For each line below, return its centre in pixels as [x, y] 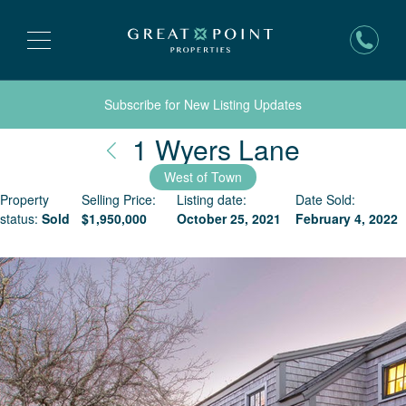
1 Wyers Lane [216, 149]
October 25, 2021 [229, 218]
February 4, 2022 [347, 218]
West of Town [203, 177]
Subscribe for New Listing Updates [203, 104]
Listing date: [212, 199]
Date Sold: [325, 199]
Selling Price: [119, 199]
